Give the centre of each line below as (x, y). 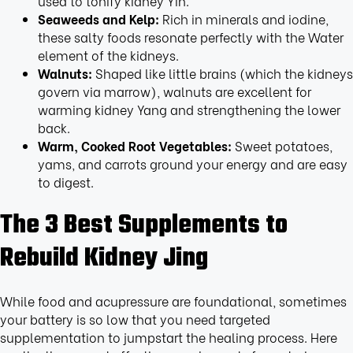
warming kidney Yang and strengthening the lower (189, 109)
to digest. (65, 181)
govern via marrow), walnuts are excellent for (174, 91)
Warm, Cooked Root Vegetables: (134, 145)
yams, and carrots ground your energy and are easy (192, 163)
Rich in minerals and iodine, (243, 18)
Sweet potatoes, (282, 145)
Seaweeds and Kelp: (98, 18)
